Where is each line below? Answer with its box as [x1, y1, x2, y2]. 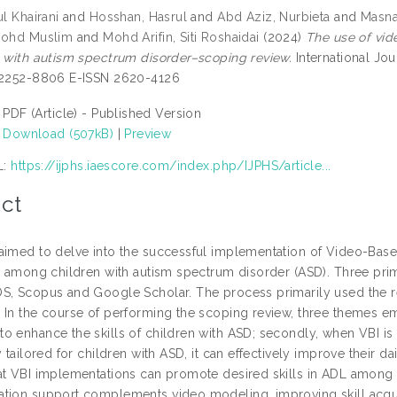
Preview [124, 126, 172, 141]
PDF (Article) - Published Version [3, 105, 202, 121]
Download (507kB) [3, 126, 114, 141]
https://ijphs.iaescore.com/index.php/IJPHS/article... [11, 158, 331, 173]
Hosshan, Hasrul [89, 9, 188, 24]
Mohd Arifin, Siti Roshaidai [103, 29, 260, 44]
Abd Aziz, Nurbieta [217, 9, 331, 24]
